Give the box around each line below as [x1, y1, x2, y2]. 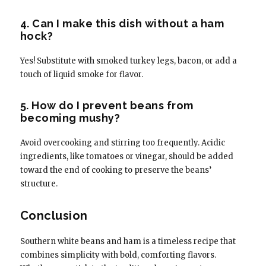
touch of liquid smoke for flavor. [20, 69, 143, 80]
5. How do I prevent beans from [20, 99, 194, 112]
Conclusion [20, 208, 88, 223]
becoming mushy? [20, 111, 121, 124]
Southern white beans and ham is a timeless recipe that [20, 236, 236, 246]
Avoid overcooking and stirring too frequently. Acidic [20, 137, 225, 148]
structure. [20, 178, 58, 189]
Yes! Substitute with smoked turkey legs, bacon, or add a [20, 55, 237, 66]
